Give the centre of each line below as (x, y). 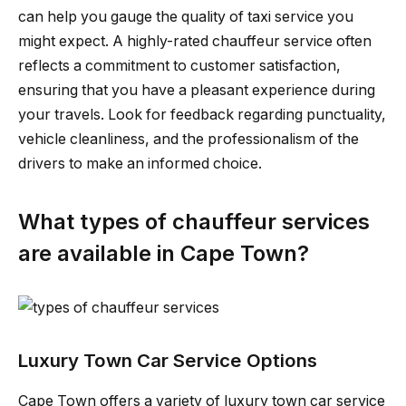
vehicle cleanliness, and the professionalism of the (188, 140)
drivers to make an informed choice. (140, 164)
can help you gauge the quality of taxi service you (186, 17)
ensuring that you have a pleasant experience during (197, 91)
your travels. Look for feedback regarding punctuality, (202, 115)
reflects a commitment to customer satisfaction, (179, 66)
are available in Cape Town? (164, 253)
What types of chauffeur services (194, 221)
